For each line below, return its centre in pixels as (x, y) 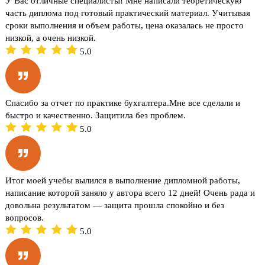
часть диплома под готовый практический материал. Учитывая (128, 13)
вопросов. (25, 217)
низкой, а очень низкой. (51, 38)
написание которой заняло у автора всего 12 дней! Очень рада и (130, 193)
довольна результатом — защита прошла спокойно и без (115, 205)
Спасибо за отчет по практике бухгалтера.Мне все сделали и (123, 103)
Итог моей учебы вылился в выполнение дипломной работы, (123, 180)
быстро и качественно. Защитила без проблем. (96, 115)
